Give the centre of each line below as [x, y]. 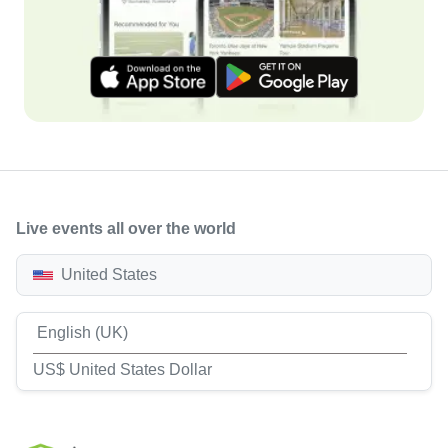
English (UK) [82, 333]
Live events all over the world [126, 229]
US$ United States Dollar [122, 369]
